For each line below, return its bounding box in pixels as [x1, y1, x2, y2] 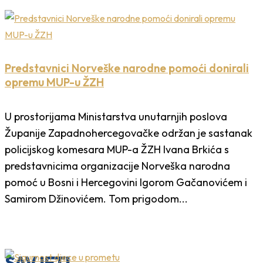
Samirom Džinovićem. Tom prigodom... [5, 191, 188, 205]
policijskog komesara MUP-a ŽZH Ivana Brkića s [5, 142, 229, 156]
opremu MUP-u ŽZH [5, 75, 104, 89]
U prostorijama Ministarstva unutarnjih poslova [5, 109, 227, 123]
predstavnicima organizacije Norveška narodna [5, 159, 230, 173]
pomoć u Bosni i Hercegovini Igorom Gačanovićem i [5, 175, 247, 189]
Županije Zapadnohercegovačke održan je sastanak [5, 126, 252, 140]
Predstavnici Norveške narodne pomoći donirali [5, 60, 249, 75]
